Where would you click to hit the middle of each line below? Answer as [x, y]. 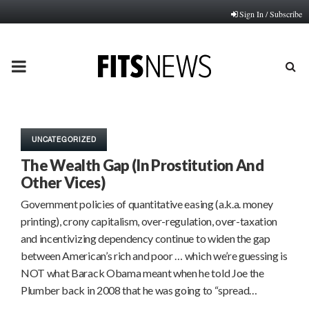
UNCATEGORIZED [64, 139]
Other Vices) [63, 182]
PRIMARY [47, 66]
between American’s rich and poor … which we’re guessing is [154, 256]
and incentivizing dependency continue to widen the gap [146, 238]
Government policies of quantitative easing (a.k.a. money [147, 204]
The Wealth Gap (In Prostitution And [142, 165]
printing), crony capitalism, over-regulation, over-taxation [149, 221]
